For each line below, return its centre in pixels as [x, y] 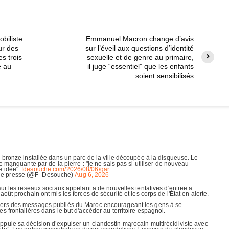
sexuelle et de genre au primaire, [140, 57]
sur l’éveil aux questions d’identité [140, 48]
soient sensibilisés [165, 75]
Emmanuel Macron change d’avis [140, 39]
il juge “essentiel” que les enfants [141, 66]
